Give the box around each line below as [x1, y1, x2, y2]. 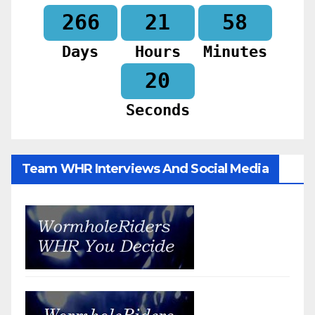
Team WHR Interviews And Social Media [22, 160, 269, 176]
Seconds [125, 101, 190, 119]
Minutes [202, 42, 267, 60]
